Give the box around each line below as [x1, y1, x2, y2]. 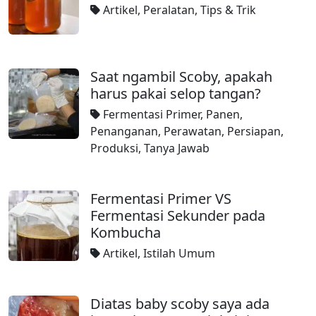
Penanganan [90, 123, 158, 139]
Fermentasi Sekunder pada [90, 206, 265, 225]
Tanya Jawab [144, 140, 209, 156]
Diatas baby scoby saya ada [90, 294, 269, 313]
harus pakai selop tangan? [90, 84, 261, 103]
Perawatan [164, 123, 221, 139]
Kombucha [90, 223, 161, 242]
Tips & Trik [200, 2, 256, 18]
